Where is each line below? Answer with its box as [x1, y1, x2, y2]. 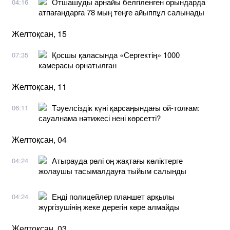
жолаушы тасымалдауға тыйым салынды [39, 165, 186, 176]
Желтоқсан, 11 [12, 80, 67, 92]
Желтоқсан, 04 [12, 133, 67, 145]
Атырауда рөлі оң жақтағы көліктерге [52, 155, 183, 166]
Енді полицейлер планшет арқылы [52, 190, 175, 202]
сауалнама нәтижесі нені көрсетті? [39, 112, 161, 123]
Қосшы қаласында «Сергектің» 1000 [52, 49, 180, 60]
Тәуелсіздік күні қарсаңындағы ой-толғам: [52, 102, 200, 113]
